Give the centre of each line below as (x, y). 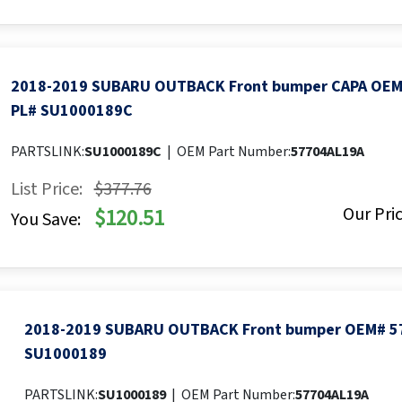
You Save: (45, 220)
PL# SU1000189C (71, 111)
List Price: (46, 190)
